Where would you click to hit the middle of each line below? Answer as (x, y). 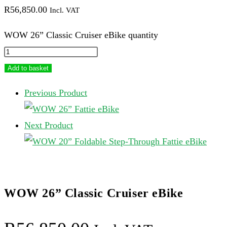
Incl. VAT (65, 10)
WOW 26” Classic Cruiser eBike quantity (81, 35)
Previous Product (56, 93)
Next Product (49, 125)
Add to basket (28, 68)
